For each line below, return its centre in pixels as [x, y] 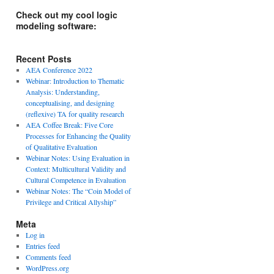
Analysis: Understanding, [62, 92]
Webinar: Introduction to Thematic [75, 81]
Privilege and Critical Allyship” [71, 202]
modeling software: [56, 26]
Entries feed [43, 246]
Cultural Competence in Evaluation [76, 180]
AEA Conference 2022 [59, 70]
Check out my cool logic [67, 15]
